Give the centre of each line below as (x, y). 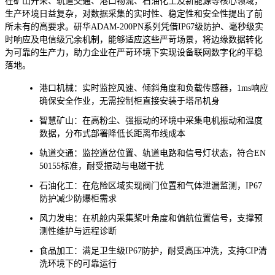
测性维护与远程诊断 (78, 231)
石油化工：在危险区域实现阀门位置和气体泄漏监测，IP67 (151, 186)
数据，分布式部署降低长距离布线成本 (112, 133)
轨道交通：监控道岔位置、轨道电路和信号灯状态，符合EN (153, 153)
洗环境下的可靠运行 (78, 264)
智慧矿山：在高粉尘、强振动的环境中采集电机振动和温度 (151, 120)
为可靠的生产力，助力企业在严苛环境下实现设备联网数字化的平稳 (134, 52)
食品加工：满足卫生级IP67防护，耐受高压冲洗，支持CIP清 (153, 251)
